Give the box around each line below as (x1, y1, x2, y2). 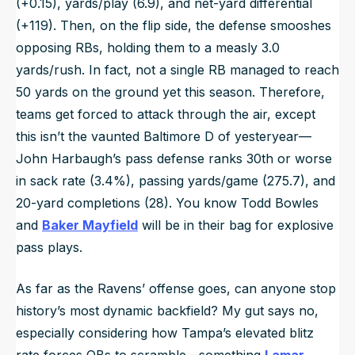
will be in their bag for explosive (138, 216, 334, 233)
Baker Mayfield (42, 216, 138, 233)
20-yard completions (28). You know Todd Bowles (16, 194, 319, 211)
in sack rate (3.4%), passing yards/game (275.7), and (16, 172, 335, 189)
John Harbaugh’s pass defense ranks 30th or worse (16, 150, 332, 166)
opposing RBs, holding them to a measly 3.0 (16, 39, 280, 55)
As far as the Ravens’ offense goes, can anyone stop (16, 280, 336, 296)
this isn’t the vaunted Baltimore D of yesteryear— (16, 128, 311, 144)
